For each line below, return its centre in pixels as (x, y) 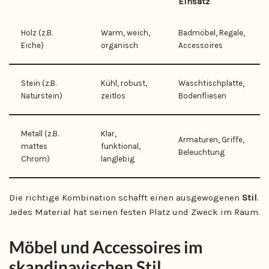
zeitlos (113, 96)
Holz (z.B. (37, 33)
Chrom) (35, 159)
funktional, (121, 146)
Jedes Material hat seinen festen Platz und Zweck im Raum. (134, 212)
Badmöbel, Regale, (212, 33)
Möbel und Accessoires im (106, 247)
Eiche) (32, 45)
